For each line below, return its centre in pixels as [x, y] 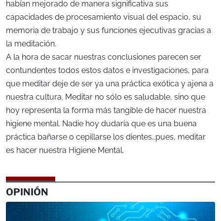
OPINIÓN [27, 192]
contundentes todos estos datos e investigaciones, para [107, 70]
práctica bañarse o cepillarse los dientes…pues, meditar [106, 137]
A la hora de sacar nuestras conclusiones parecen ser [104, 57]
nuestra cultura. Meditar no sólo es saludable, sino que [106, 97]
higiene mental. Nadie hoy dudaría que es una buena [101, 123]
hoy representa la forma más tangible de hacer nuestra [106, 110]
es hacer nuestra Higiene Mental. [65, 150]
